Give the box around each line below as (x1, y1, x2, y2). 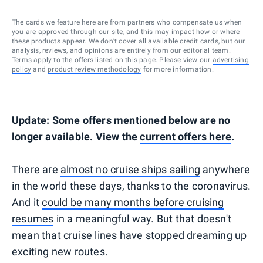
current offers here (140, 130, 232, 143)
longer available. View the (12, 130, 140, 143)
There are (12, 163, 60, 176)
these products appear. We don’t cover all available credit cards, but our (12, 36, 245, 45)
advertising (212, 55, 249, 64)
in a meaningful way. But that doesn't (53, 212, 232, 225)
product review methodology (48, 65, 141, 73)
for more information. (141, 65, 214, 73)
